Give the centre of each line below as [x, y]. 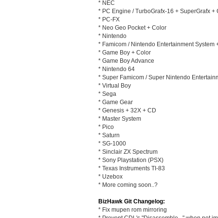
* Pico [106, 127]
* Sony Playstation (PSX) [131, 160]
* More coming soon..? [128, 185]
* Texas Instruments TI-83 [132, 168]
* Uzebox [110, 176]
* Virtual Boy [115, 85]
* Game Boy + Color [125, 52]
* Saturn [109, 135]
